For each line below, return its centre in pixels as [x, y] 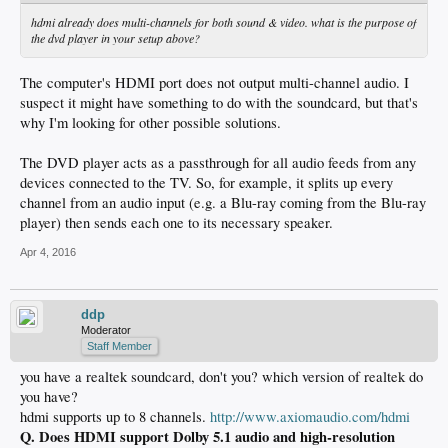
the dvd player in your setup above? [115, 38]
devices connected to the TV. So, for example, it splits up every [206, 182]
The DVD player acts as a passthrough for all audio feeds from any [218, 162]
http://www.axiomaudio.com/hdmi [310, 416]
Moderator [106, 329]
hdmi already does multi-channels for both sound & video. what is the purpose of [223, 22]
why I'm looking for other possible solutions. [150, 122]
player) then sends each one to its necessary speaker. [176, 222]
